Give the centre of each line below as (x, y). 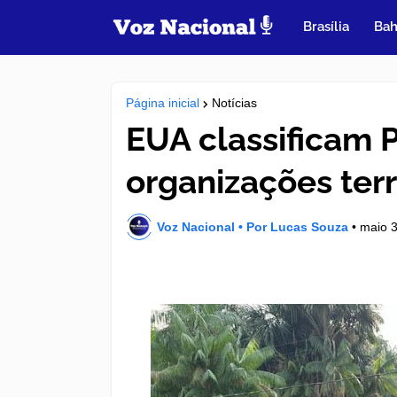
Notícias (234, 103)
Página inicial (163, 103)
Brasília (327, 27)
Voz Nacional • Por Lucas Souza (253, 226)
